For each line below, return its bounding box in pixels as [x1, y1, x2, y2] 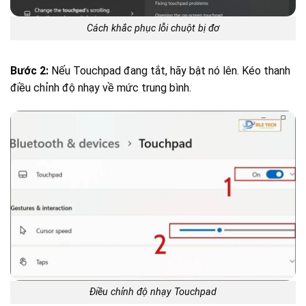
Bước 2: [10, 64, 48, 77]
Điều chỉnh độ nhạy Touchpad [89, 286, 217, 298]
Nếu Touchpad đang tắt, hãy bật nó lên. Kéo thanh [48, 64, 290, 77]
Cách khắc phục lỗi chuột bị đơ [87, 23, 219, 35]
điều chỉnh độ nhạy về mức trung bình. [10, 81, 191, 94]
